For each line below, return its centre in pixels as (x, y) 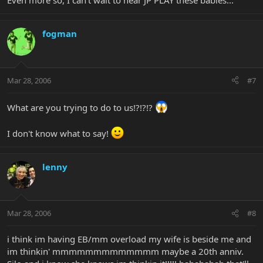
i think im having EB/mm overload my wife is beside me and (129, 239)
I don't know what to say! (59, 133)
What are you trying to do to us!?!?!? (81, 107)
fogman (60, 34)
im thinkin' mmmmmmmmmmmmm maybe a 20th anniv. (125, 252)
